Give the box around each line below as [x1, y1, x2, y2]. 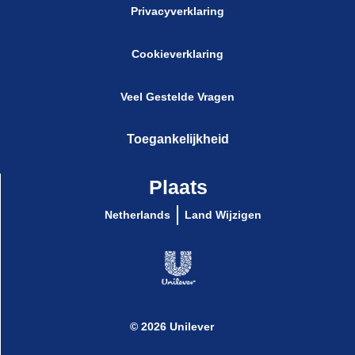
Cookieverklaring [132, 47, 223, 60]
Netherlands [104, 253, 170, 266]
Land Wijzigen [184, 253, 261, 266]
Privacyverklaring [131, 4, 224, 17]
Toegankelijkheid [126, 177, 229, 191]
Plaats [148, 220, 208, 243]
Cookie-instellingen [112, 89, 243, 105]
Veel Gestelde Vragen [120, 135, 235, 148]
